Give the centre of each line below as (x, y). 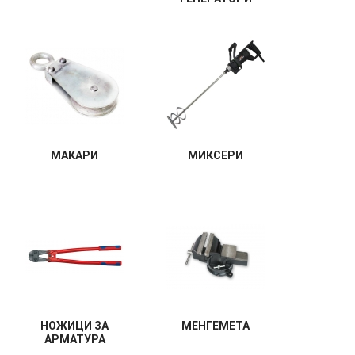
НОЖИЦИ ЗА (74, 326)
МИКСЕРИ (216, 155)
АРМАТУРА (74, 339)
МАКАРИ (74, 155)
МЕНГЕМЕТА (216, 326)
